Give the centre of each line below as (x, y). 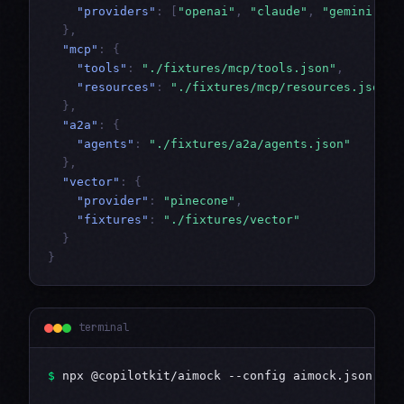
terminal (104, 328)
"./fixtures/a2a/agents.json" (250, 144)
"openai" (207, 12)
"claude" (279, 12)
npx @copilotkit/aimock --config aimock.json (214, 376)
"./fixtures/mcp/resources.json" (282, 87)
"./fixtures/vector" (232, 220)
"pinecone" (199, 201)
